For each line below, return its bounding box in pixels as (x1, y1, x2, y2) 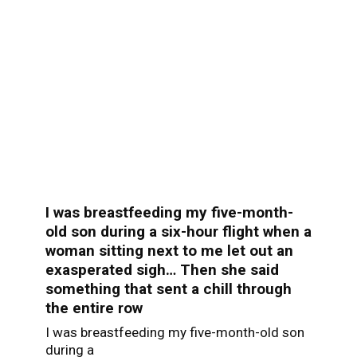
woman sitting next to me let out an (45, 241, 293, 260)
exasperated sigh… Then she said (45, 260, 279, 279)
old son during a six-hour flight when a (45, 222, 312, 241)
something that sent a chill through (45, 279, 292, 298)
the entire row (45, 298, 143, 317)
